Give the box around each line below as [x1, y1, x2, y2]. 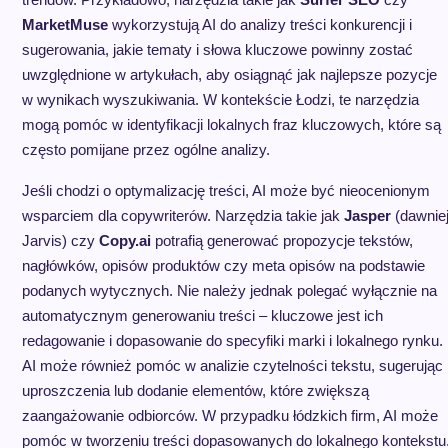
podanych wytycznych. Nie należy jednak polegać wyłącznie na [21, 282, 437, 299]
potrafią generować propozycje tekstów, [150, 232, 413, 249]
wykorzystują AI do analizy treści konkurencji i [107, 16, 412, 33]
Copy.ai [98, 232, 151, 249]
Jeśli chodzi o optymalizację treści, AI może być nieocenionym [21, 182, 430, 199]
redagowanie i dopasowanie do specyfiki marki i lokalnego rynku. [21, 332, 443, 349]
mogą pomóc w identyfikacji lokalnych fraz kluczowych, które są [21, 116, 441, 133]
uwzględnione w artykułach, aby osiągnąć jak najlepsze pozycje [21, 66, 437, 83]
